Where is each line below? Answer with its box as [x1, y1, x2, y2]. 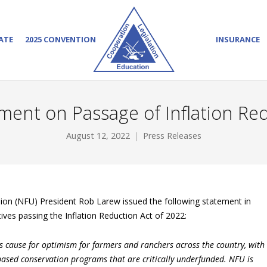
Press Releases [142, 130, 201, 141]
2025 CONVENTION [25, 34, 96, 45]
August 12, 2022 [66, 130, 130, 141]
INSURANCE [216, 34, 260, 45]
